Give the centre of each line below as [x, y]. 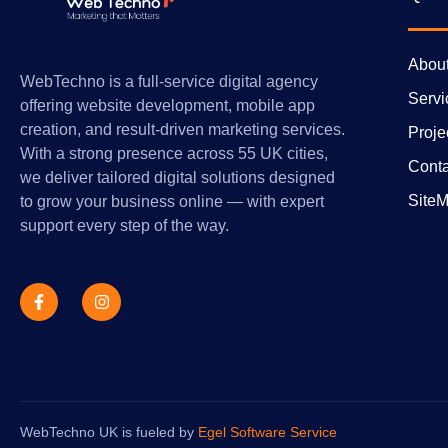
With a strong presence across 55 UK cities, [174, 154]
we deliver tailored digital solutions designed [177, 178]
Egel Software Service [267, 432]
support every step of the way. [124, 226]
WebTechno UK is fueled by [109, 432]
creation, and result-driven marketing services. [182, 130]
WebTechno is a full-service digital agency [169, 82]
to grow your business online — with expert [172, 202]
